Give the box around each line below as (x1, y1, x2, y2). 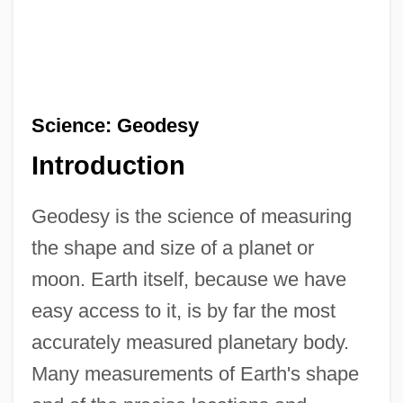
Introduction (31, 151, 185, 181)
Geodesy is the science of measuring (31, 205, 352, 228)
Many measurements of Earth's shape (31, 363, 359, 386)
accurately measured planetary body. (31, 331, 349, 354)
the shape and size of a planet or (31, 237, 314, 260)
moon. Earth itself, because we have (31, 268, 346, 291)
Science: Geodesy (31, 113, 199, 137)
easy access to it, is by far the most (31, 300, 336, 323)
